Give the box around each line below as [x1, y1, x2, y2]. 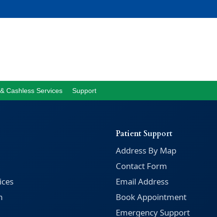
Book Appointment [116, 191, 186, 202]
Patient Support [116, 128, 172, 139]
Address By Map [116, 145, 176, 156]
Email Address [116, 176, 169, 187]
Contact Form [116, 160, 167, 171]
